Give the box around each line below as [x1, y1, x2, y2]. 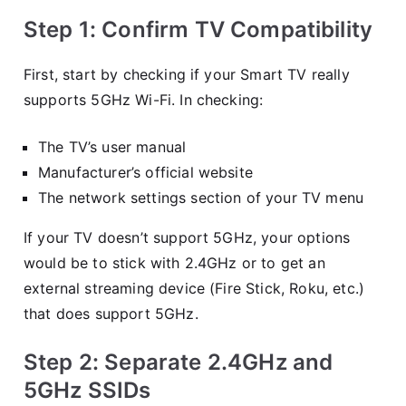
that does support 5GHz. [24, 304, 198, 323]
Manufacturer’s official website [38, 162, 253, 181]
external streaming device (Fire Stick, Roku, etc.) [24, 278, 365, 297]
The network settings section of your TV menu [38, 188, 364, 207]
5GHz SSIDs [24, 376, 151, 403]
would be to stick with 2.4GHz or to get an [24, 253, 325, 272]
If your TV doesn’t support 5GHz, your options [24, 227, 351, 246]
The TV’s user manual [38, 137, 187, 156]
